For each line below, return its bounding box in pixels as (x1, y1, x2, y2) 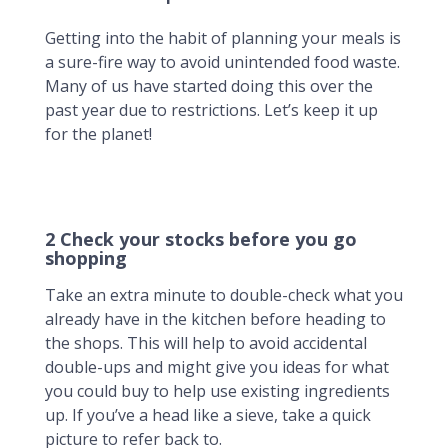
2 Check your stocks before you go (45, 227, 357, 251)
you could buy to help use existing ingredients (45, 380, 390, 402)
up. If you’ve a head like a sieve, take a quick (45, 404, 371, 426)
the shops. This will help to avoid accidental (45, 332, 367, 354)
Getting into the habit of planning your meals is (45, 27, 401, 49)
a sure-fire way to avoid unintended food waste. (45, 51, 400, 73)
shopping (45, 246, 127, 270)
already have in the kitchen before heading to (45, 308, 386, 330)
